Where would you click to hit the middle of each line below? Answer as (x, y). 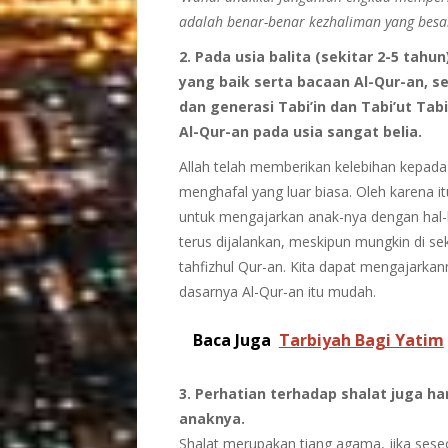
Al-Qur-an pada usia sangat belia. (300, 131)
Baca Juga (231, 340)
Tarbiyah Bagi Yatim (361, 340)
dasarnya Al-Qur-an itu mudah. (277, 291)
